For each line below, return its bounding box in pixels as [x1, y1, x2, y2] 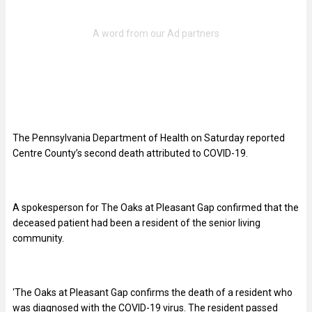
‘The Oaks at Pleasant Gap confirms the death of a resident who [13, 287, 292, 299]
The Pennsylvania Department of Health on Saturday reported [13, 132, 285, 144]
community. [13, 233, 66, 244]
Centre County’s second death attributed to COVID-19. [13, 148, 248, 159]
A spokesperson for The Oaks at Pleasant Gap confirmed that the [13, 202, 299, 214]
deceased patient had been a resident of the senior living [13, 217, 260, 229]
